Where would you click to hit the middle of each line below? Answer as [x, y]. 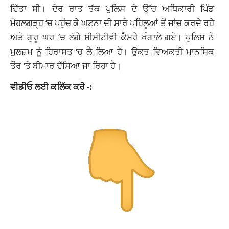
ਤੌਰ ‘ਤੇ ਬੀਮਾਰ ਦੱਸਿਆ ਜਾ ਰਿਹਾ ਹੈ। [66, 66]
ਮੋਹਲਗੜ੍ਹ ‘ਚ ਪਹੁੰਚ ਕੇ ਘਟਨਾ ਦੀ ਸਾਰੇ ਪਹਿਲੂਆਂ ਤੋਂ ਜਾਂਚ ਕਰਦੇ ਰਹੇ [112, 23]
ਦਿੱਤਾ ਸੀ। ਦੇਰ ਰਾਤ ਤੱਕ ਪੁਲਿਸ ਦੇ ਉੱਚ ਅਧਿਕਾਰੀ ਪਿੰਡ [112, 8]
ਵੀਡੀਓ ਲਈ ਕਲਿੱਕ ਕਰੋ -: [51, 87]
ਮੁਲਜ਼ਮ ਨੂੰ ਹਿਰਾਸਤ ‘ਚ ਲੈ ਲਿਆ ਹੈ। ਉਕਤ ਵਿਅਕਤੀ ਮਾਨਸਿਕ [112, 51]
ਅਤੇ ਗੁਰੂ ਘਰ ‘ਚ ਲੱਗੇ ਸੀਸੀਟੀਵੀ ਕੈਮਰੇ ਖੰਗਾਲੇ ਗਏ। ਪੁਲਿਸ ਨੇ [112, 37]
